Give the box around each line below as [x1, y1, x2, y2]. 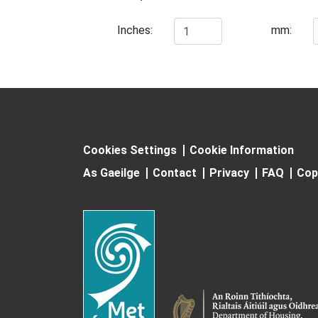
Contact [153, 166, 197, 180]
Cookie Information [190, 143, 294, 157]
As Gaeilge [83, 166, 140, 180]
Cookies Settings [83, 143, 177, 157]
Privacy [209, 166, 249, 180]
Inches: [117, 23, 153, 37]
